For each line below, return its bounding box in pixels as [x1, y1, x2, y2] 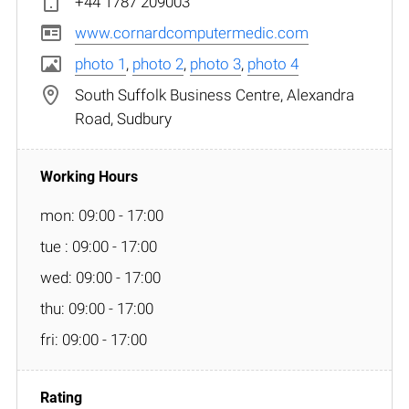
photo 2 [132, 54, 184, 73]
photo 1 [75, 54, 126, 73]
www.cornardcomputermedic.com [75, 23, 309, 42]
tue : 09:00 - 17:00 [40, 236, 157, 256]
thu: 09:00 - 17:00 [40, 299, 153, 318]
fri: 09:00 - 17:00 [40, 330, 147, 349]
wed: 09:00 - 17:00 [40, 267, 161, 287]
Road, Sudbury [75, 109, 172, 128]
